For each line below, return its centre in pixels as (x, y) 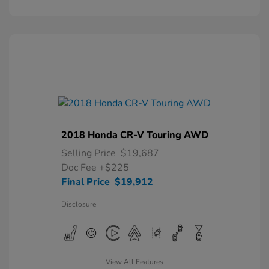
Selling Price (88, 153)
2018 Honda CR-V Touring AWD (134, 135)
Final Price (85, 182)
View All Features (134, 262)
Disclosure (78, 204)
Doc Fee (80, 168)
